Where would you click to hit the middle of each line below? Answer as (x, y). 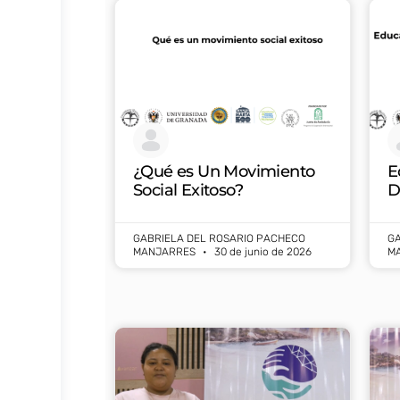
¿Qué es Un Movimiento (224, 171)
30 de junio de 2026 (262, 251)
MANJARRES (166, 251)
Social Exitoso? (190, 190)
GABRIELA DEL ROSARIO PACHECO (219, 238)
